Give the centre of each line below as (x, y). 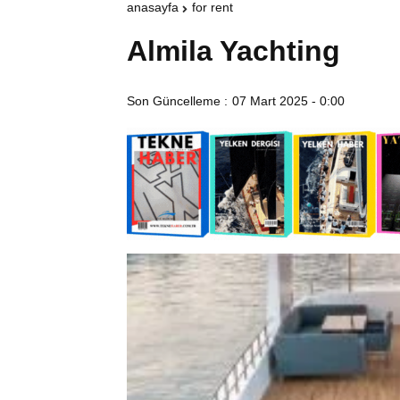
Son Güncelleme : (177, 101)
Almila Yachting (233, 51)
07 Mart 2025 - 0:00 (288, 101)
